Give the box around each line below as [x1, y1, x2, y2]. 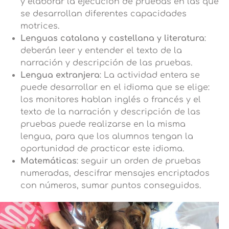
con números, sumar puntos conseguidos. [20, 180, 201, 190]
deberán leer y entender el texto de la [20, 45, 182, 55]
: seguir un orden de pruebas [77, 156, 201, 166]
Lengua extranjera [20, 70, 100, 80]
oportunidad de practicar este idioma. [20, 144, 184, 153]
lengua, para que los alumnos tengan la [20, 131, 193, 141]
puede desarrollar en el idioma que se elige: [20, 82, 210, 92]
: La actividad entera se [100, 70, 200, 80]
